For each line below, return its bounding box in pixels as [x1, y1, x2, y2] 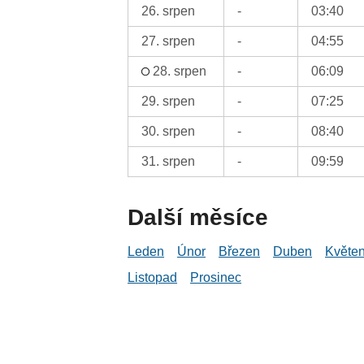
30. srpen [141, 123, 196, 138]
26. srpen [141, 3, 196, 18]
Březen [219, 244, 261, 258]
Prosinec [190, 270, 242, 284]
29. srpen [141, 93, 196, 108]
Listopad [128, 270, 178, 284]
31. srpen [141, 154, 196, 168]
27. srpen [141, 33, 196, 48]
